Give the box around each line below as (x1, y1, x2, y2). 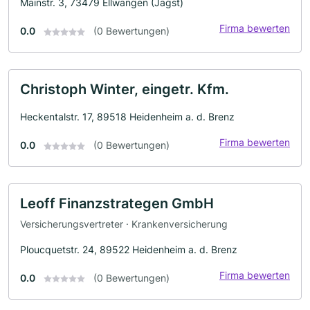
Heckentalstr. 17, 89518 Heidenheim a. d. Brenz (20, 110, 235, 122)
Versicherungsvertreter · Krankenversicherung (20, 217, 228, 230)
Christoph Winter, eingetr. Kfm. (20, 80, 229, 98)
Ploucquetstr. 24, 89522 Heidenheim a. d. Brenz (20, 243, 237, 255)
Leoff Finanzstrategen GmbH (20, 194, 214, 212)
